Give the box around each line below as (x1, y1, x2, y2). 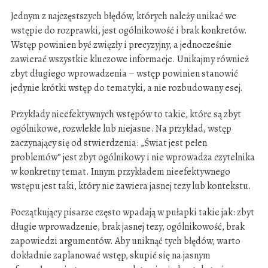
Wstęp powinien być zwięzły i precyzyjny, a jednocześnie (10, 38, 232, 52)
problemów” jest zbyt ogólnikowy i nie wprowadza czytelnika (10, 151, 255, 165)
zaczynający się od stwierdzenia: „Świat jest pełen (10, 136, 207, 150)
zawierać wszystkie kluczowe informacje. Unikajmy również (10, 53, 249, 66)
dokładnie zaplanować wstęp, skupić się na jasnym (10, 249, 211, 263)
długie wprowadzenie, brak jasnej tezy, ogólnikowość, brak (10, 220, 245, 234)
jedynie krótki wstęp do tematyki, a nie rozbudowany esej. (10, 81, 243, 95)
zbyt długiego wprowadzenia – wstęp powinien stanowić (10, 67, 238, 81)
